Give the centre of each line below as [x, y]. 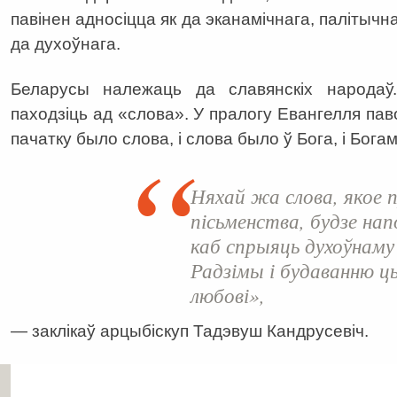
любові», [228, 294]
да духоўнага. [66, 44]
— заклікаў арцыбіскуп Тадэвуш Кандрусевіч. [190, 331]
